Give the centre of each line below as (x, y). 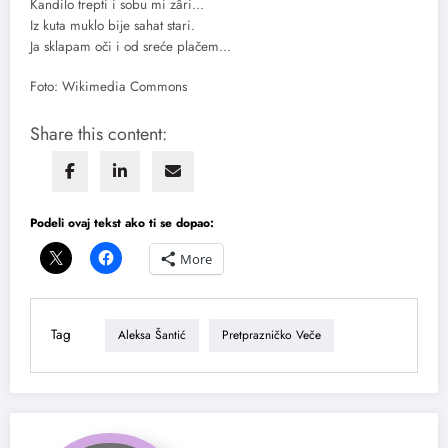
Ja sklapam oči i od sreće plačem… (130, 47)
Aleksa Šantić (152, 335)
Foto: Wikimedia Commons (108, 87)
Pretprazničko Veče (271, 335)
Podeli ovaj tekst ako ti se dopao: (122, 222)
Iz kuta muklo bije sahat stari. (112, 26)
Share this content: (98, 133)
